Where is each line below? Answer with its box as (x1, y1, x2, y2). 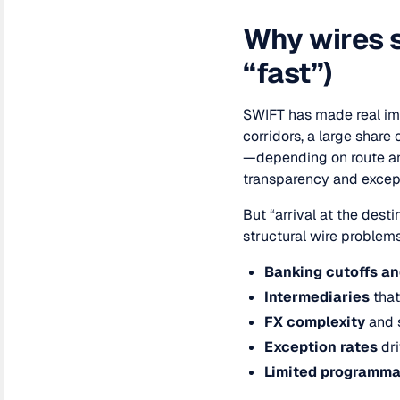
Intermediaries (264, 287, 370, 306)
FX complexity (264, 312, 365, 331)
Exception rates (264, 337, 378, 356)
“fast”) (243, 54, 332, 91)
